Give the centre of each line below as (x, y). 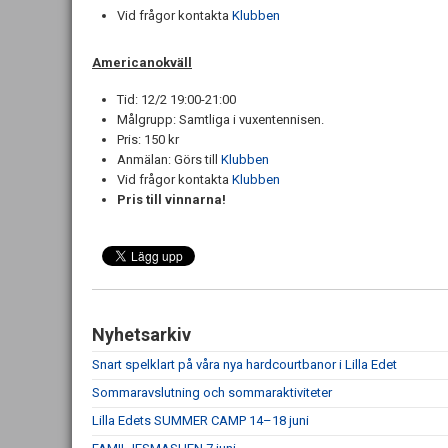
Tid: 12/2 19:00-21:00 (176, 99)
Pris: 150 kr (148, 139)
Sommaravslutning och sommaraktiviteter (212, 392)
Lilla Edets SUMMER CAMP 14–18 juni (200, 420)
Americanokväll (142, 62)
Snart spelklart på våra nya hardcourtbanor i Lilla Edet (244, 364)
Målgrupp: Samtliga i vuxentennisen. (220, 119)
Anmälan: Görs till (169, 159)
